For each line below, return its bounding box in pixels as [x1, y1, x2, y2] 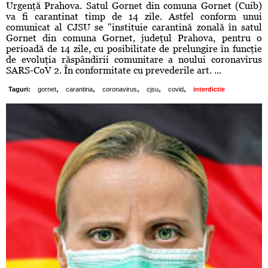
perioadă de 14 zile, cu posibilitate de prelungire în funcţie [6, 43, 262, 55]
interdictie [193, 86, 225, 93]
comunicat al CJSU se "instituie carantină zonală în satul [6, 22, 262, 33]
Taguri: [8, 86, 31, 93]
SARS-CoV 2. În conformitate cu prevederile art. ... [6, 65, 221, 77]
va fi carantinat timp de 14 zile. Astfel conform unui [6, 11, 262, 23]
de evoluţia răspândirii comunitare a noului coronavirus [6, 54, 262, 66]
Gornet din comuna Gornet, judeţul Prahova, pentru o [6, 32, 262, 44]
